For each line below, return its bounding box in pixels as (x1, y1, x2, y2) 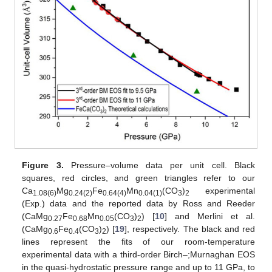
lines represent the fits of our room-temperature (22, 237, 255, 247)
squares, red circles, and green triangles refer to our (22, 173, 255, 183)
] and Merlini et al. (165, 211, 255, 222)
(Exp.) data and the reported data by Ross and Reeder (22, 199, 255, 209)
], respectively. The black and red (124, 224, 255, 234)
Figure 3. (22, 160, 64, 171)
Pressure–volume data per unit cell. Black (63, 160, 255, 171)
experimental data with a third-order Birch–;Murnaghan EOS (22, 250, 255, 260)
